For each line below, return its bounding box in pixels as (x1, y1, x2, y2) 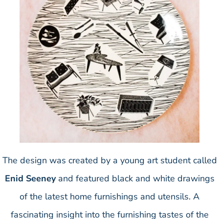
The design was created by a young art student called (2, 154, 217, 166)
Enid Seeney (4, 172, 56, 184)
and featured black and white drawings (55, 172, 215, 184)
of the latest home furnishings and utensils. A (20, 190, 199, 202)
